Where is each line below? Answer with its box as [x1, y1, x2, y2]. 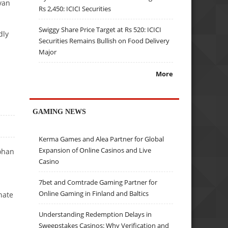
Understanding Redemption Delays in [39, 210, 152, 219]
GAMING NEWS [33, 107, 87, 116]
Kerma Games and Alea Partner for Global [39, 134, 164, 144]
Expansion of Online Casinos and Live [39, 146, 152, 155]
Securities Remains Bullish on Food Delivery [39, 36, 170, 46]
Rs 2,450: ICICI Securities [39, 4, 111, 14]
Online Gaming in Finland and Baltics [39, 189, 149, 198]
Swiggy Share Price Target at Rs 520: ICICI [39, 25, 162, 35]
